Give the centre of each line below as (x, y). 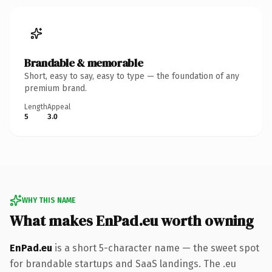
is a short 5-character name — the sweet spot (156, 248)
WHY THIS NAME (49, 200)
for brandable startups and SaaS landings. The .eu (123, 263)
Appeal (59, 107)
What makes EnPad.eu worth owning (132, 220)
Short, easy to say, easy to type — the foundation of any (132, 76)
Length (36, 107)
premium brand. (56, 88)
